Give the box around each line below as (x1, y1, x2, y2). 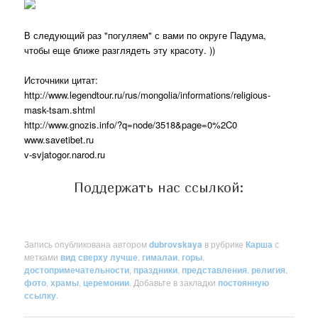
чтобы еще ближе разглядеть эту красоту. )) (24, 43, 216, 57)
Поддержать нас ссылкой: (74, 180, 244, 196)
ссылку (24, 288, 57, 302)
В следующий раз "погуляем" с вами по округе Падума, (24, 28, 267, 42)
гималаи (142, 250, 178, 263)
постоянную (218, 275, 270, 289)
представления (182, 263, 248, 276)
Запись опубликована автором (24, 237, 150, 250)
